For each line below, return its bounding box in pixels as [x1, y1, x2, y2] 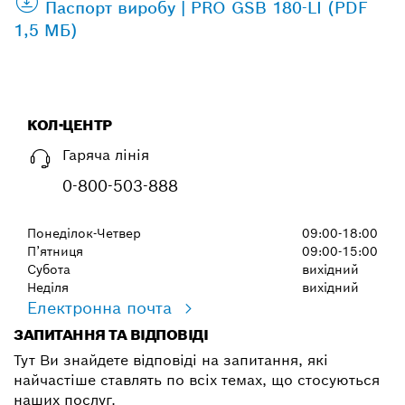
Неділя [27, 278, 69, 296]
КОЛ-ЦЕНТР [27, 115, 112, 135]
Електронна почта [27, 297, 177, 318]
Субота [27, 260, 71, 278]
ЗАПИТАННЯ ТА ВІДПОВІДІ [14, 325, 209, 344]
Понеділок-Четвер [27, 224, 141, 241]
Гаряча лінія [62, 145, 149, 165]
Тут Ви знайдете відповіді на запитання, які [14, 350, 328, 370]
